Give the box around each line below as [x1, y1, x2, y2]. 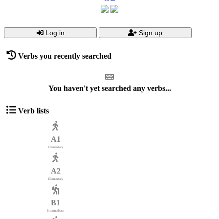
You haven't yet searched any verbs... [48, 84, 171, 92]
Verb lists [18, 106, 49, 115]
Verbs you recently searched [18, 51, 111, 60]
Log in [45, 28, 65, 37]
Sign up [139, 28, 162, 37]
